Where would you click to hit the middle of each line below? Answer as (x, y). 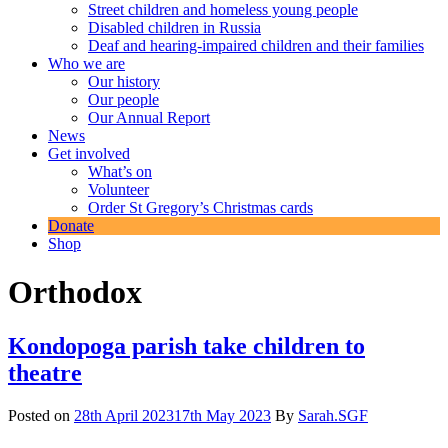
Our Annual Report (149, 117)
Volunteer (118, 189)
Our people (123, 99)
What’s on (120, 171)
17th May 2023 (222, 415)
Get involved (89, 153)
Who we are (86, 63)
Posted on (41, 415)
